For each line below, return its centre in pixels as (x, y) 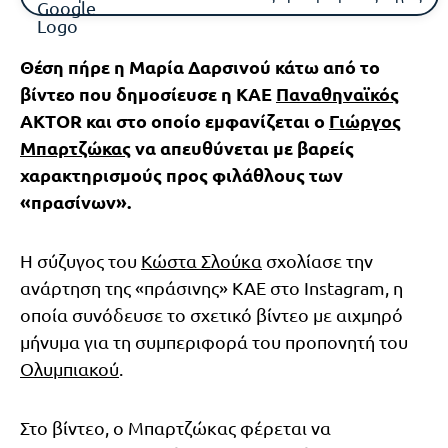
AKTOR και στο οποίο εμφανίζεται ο (174, 120)
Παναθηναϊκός (337, 93)
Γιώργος (365, 120)
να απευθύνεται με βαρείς (242, 147)
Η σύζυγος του (80, 260)
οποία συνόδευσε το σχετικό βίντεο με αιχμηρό (211, 314)
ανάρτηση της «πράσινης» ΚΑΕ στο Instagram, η (211, 287)
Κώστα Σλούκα (201, 260)
